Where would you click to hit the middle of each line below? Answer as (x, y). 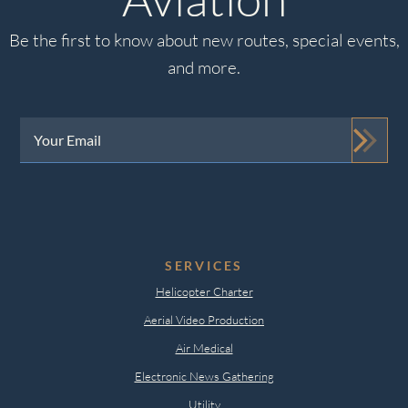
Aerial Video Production (204, 320)
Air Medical (204, 348)
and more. (204, 68)
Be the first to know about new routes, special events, (204, 41)
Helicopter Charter (204, 292)
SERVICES (204, 266)
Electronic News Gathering (204, 377)
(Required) (75, 143)
